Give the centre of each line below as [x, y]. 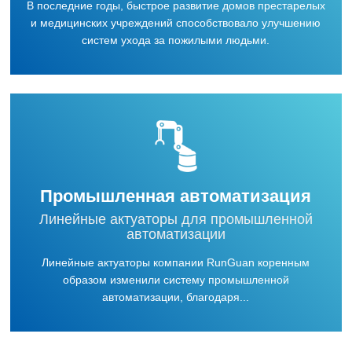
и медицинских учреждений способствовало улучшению [176, 23]
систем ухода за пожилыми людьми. [176, 40]
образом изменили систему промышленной [176, 280]
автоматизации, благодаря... [176, 297]
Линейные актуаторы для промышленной [176, 219]
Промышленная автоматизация [176, 196]
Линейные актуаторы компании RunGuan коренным [176, 262]
